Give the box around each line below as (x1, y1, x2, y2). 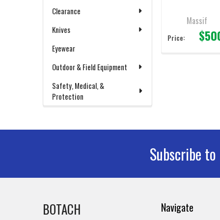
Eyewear (52, 43, 75, 54)
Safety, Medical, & (52, 80, 104, 91)
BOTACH (43, 200, 81, 218)
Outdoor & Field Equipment (52, 61, 127, 72)
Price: (167, 33, 186, 43)
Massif (186, 15, 207, 27)
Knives (52, 24, 70, 35)
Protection (52, 91, 83, 102)
